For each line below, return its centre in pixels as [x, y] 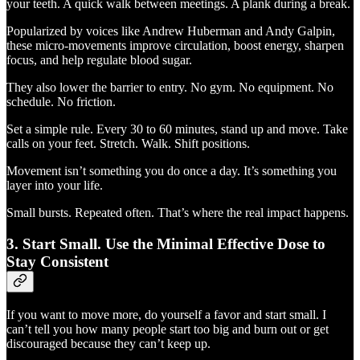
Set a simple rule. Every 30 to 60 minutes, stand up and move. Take [177, 129]
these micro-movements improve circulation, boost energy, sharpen [175, 46]
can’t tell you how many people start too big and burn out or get [168, 329]
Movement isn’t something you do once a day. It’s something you [172, 171]
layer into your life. [55, 186]
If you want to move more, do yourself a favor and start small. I [166, 314]
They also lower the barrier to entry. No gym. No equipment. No [170, 88]
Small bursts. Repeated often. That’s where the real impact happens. [178, 213]
